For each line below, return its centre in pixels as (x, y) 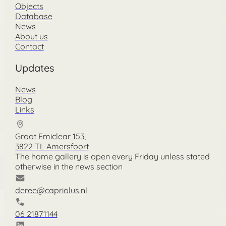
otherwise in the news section (69, 167)
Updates (34, 68)
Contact (29, 47)
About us (31, 37)
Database (34, 16)
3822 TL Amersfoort (52, 147)
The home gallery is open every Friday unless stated (112, 157)
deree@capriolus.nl (51, 190)
